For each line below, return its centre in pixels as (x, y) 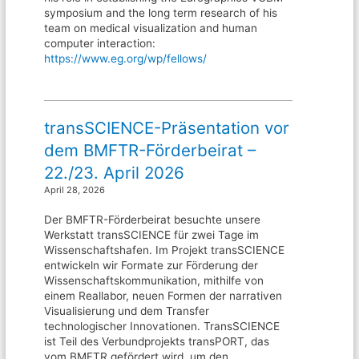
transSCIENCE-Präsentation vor (167, 127)
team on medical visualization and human (151, 28)
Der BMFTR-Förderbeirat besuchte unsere (153, 219)
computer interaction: (100, 43)
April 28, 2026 (75, 190)
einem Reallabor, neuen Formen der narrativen (163, 295)
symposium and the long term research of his (161, 12)
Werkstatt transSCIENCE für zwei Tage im (152, 234)
